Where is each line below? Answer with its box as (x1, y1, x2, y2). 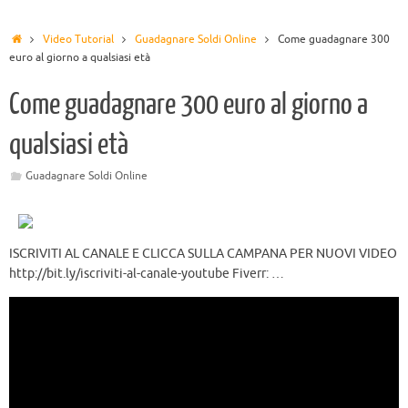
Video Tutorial (42, 32, 114, 46)
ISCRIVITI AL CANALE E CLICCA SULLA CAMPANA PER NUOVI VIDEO (9, 246, 397, 262)
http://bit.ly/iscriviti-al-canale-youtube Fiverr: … (9, 266, 284, 282)
